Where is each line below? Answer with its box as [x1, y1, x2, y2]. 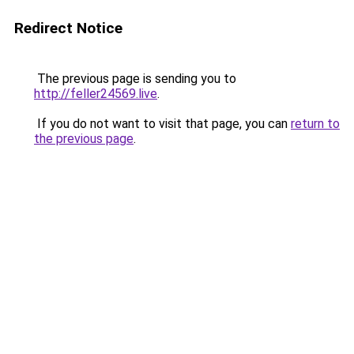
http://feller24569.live [34, 86, 157, 101]
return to [291, 116, 340, 131]
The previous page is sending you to [34, 71, 236, 86]
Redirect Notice [14, 19, 122, 37]
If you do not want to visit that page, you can [34, 116, 291, 131]
